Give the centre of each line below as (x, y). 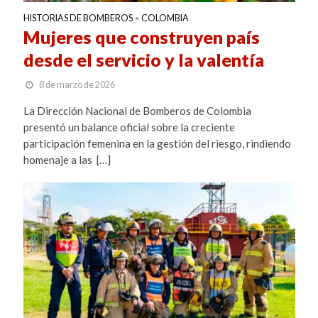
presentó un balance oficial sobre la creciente (129, 127)
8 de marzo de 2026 (77, 84)
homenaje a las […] (67, 159)
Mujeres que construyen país (141, 37)
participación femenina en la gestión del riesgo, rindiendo (157, 143)
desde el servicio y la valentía (143, 59)
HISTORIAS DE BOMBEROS (78, 18)
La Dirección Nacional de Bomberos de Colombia (137, 110)
